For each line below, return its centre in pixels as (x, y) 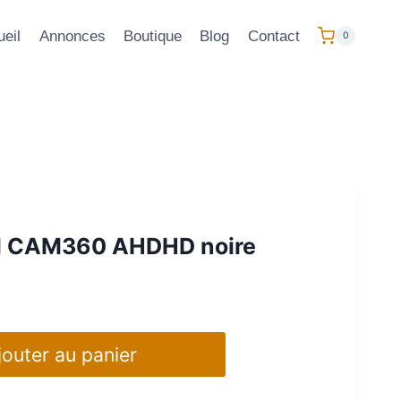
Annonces (72, 36)
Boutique (153, 36)
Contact (273, 36)
